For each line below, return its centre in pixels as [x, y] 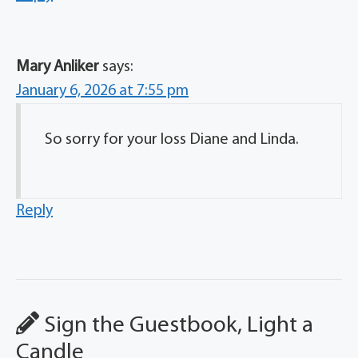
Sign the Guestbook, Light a [176, 326]
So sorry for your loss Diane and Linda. [172, 140]
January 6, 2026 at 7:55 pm [102, 91]
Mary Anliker [58, 68]
